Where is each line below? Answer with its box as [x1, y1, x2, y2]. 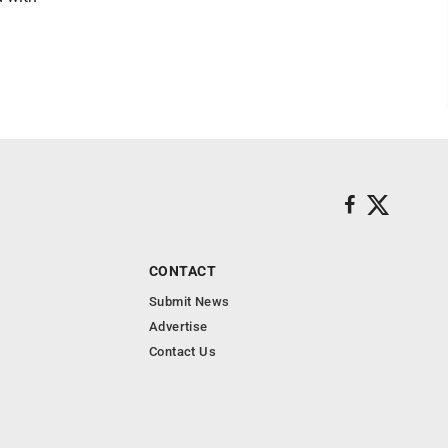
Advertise [149, 319, 208, 335]
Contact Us [149, 344, 216, 360]
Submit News [149, 294, 230, 310]
